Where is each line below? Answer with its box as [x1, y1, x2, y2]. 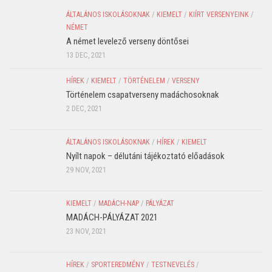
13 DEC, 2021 [66, 50, 106, 59]
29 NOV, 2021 [66, 165, 106, 174]
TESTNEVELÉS [151, 260, 194, 269]
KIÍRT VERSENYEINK [189, 10, 249, 19]
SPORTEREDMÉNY [91, 260, 144, 269]
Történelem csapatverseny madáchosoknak [66, 89, 219, 100]
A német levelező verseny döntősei [66, 35, 189, 47]
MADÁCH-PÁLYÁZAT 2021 [66, 211, 158, 223]
